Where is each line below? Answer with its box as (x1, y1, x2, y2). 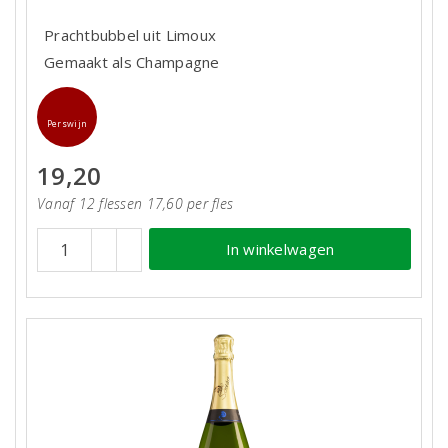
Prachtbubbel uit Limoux (44, 25, 217, 46)
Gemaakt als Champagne (44, 52, 220, 73)
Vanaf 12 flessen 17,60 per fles (37, 194, 234, 213)
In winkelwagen (225, 238, 335, 259)
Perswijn (46, 117, 88, 130)
